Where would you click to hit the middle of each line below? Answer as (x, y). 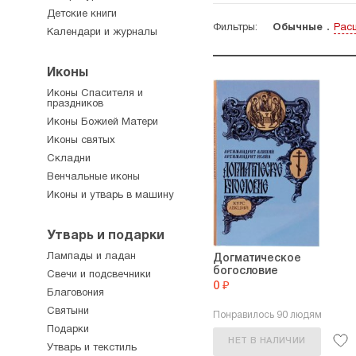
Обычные (297, 28)
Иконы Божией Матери (103, 122)
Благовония (75, 293)
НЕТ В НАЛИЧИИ (267, 341)
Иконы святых (81, 141)
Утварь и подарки (106, 236)
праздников (75, 104)
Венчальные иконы (93, 177)
